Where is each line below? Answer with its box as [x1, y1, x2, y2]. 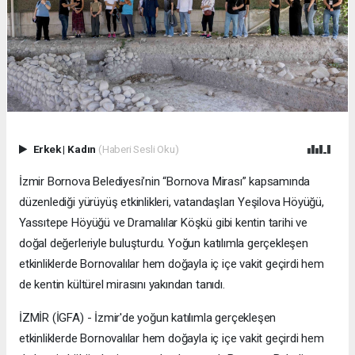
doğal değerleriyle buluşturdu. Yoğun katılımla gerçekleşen [19, 236, 308, 251]
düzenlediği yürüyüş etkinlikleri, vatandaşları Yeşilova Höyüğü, [19, 195, 324, 210]
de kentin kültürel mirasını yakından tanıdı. [19, 277, 225, 292]
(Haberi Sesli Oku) [97, 143, 179, 156]
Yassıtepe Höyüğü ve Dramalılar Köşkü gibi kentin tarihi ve [19, 216, 307, 231]
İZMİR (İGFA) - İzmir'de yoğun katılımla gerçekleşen [19, 311, 277, 326]
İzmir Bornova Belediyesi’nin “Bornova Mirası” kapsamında [19, 174, 311, 189]
